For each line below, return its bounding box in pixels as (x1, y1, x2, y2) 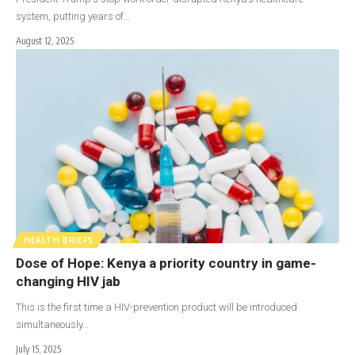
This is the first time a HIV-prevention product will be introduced (16, 301, 297, 314)
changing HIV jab (16, 273, 127, 290)
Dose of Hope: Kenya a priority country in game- (16, 255, 316, 272)
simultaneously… (16, 319, 89, 331)
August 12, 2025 (16, 35, 74, 48)
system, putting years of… (16, 10, 130, 23)
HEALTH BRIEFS (24, 235, 94, 246)
